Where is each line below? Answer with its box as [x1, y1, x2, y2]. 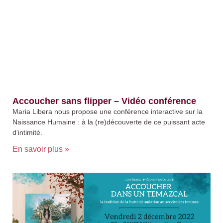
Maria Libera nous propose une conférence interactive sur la [12, 108, 203, 116]
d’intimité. [12, 128, 42, 137]
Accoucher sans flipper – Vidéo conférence [12, 96, 196, 107]
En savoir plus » [12, 145, 69, 154]
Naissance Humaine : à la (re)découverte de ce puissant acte [12, 118, 205, 126]
